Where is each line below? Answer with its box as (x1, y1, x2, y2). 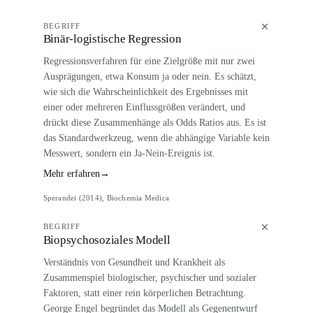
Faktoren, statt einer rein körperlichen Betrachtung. (43, 286, 246, 298)
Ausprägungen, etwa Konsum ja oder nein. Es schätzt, (43, 71, 256, 82)
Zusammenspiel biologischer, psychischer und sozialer (43, 271, 256, 283)
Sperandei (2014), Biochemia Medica (43, 193, 169, 202)
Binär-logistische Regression (43, 31, 182, 45)
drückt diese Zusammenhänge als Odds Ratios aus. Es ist (43, 117, 266, 129)
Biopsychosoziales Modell (43, 233, 170, 247)
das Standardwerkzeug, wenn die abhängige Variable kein (43, 132, 270, 144)
